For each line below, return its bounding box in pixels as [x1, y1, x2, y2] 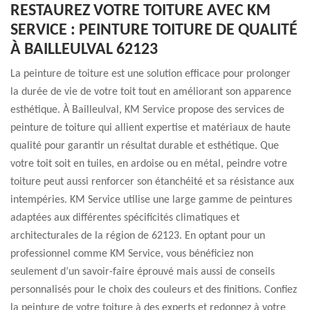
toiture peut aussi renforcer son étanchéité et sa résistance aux [10, 176, 294, 188]
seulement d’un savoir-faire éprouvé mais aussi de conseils [10, 266, 275, 277]
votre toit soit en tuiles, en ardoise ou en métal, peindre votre [10, 158, 287, 170]
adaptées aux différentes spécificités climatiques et [10, 212, 239, 224]
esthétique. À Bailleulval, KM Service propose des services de [10, 104, 284, 116]
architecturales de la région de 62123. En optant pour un [10, 230, 265, 241]
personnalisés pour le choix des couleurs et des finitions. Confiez [10, 284, 297, 295]
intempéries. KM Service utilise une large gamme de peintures [10, 194, 292, 206]
